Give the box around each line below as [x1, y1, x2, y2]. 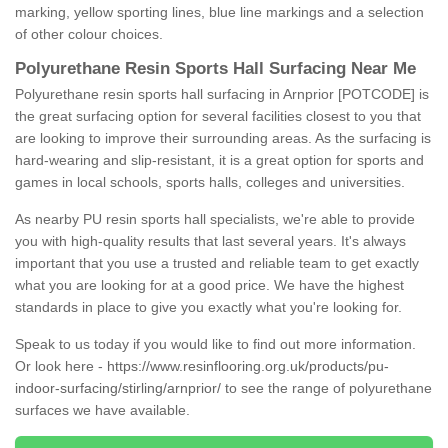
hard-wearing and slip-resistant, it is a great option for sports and [15, 152, 424, 169]
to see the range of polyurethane [221, 380, 432, 397]
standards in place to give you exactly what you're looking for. [15, 299, 402, 316]
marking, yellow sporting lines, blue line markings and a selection [15, 4, 424, 21]
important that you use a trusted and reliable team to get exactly [15, 255, 419, 272]
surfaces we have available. [15, 402, 194, 419]
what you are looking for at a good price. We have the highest [15, 277, 404, 294]
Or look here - [15, 358, 107, 375]
